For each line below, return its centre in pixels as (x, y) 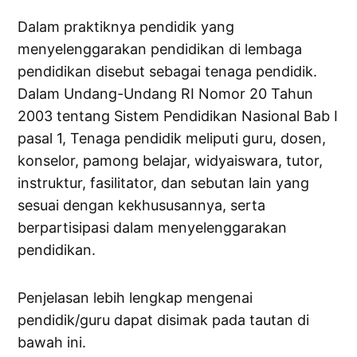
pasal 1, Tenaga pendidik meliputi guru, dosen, (172, 139)
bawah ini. (52, 343)
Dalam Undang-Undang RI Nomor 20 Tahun (166, 94)
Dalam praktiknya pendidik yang (126, 27)
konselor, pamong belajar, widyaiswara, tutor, (171, 161)
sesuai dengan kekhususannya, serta (142, 206)
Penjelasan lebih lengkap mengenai (135, 298)
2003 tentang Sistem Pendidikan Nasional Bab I (178, 116)
